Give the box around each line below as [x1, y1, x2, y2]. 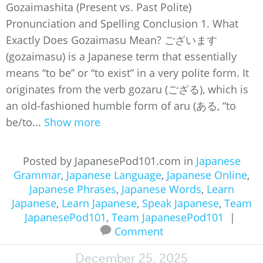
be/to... [6, 115, 44, 129]
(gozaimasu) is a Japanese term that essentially [6, 49, 237, 63]
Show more [44, 115, 100, 129]
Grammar [14, 168, 61, 182]
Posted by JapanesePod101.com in [22, 154, 196, 168]
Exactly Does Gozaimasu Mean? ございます [6, 33, 217, 47]
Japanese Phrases [29, 182, 116, 196]
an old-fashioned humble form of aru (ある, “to [6, 99, 236, 113]
